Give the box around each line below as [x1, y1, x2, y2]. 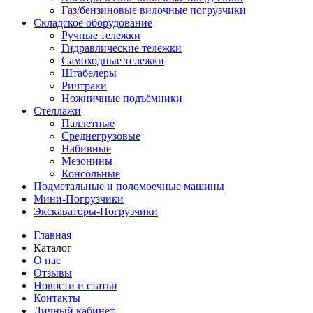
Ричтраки [61, 80, 107, 92]
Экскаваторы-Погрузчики [34, 205, 158, 217]
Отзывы [34, 267, 72, 279]
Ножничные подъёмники [61, 92, 182, 104]
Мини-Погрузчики [34, 193, 124, 205]
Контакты [34, 292, 80, 304]
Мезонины [61, 155, 112, 167]
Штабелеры [61, 67, 117, 79]
